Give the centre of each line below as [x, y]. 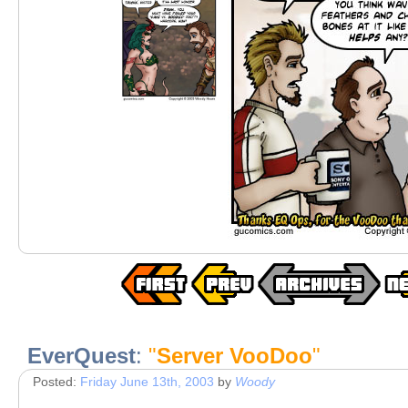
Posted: [56, 382]
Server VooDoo [235, 356]
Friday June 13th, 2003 [147, 382]
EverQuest [82, 356]
